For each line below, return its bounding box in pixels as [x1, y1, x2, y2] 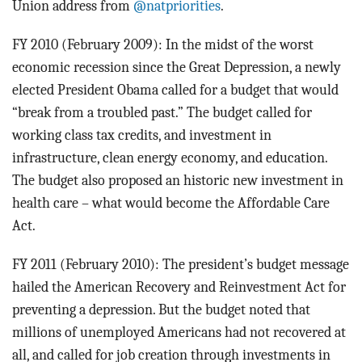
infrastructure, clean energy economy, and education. [12, 149, 327, 166]
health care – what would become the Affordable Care [12, 194, 330, 211]
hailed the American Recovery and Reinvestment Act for [12, 278, 346, 295]
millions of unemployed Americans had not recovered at [12, 323, 346, 340]
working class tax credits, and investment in [12, 126, 271, 143]
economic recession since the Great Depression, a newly [12, 58, 341, 75]
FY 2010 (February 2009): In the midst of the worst [12, 36, 314, 53]
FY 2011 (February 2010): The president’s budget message [12, 255, 349, 272]
